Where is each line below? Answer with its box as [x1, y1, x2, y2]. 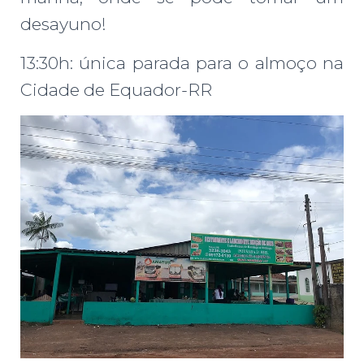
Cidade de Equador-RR [20, 80, 212, 101]
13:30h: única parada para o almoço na [20, 53, 344, 74]
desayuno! [20, 14, 106, 35]
